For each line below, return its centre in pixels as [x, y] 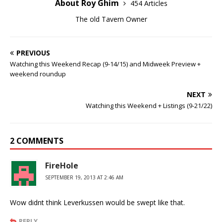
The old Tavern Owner [111, 19]
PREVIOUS [33, 53]
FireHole [62, 166]
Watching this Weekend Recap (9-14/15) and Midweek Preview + [105, 64]
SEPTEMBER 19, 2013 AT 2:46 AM [84, 177]
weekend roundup [38, 74]
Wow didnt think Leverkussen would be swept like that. [97, 202]
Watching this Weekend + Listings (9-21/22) [149, 106]
